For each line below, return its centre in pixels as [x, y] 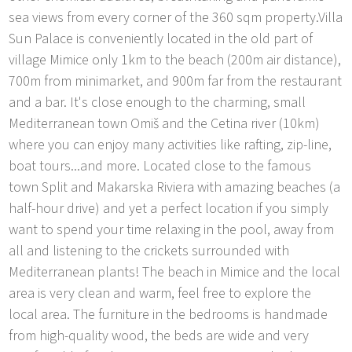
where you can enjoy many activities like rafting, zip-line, [170, 145]
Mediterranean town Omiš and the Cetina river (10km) [165, 123]
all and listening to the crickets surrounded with [149, 251]
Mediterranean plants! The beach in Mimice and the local [175, 272]
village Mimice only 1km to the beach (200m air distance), [175, 60]
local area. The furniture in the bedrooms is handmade [169, 314]
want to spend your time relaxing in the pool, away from [172, 229]
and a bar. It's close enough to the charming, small [158, 102]
